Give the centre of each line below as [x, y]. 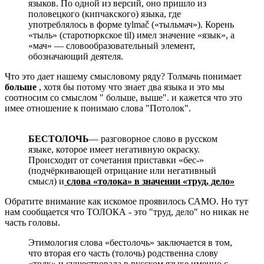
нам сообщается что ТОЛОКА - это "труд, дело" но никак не [127, 212]
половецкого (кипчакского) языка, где [105, 14]
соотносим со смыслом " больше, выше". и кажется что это [123, 97]
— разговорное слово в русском [153, 138]
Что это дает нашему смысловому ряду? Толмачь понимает [123, 76]
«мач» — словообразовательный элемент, [112, 45]
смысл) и [46, 181]
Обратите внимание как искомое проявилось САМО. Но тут [126, 201]
